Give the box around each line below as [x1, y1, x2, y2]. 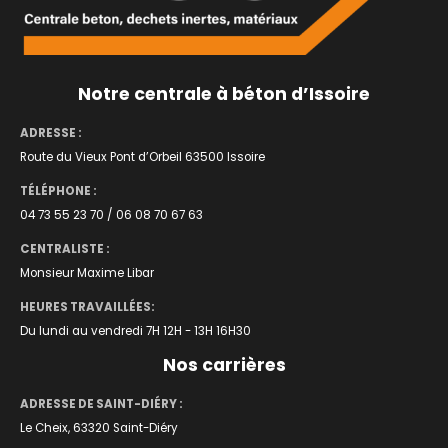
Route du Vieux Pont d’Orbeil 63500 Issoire [20, 149, 265, 166]
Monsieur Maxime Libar [20, 265, 154, 282]
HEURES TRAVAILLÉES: [20, 299, 155, 316]
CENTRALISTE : [20, 241, 110, 258]
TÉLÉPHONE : [20, 183, 97, 200]
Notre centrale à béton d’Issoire [78, 82, 370, 107]
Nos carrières [162, 353, 286, 378]
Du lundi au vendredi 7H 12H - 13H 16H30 [20, 323, 251, 340]
